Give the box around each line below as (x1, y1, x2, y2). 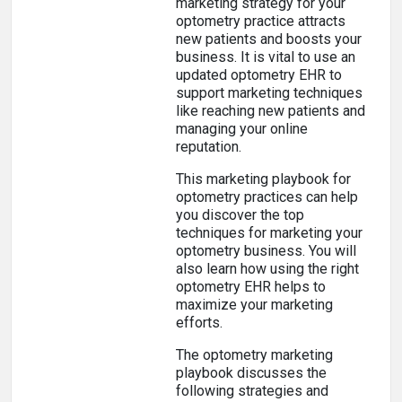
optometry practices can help (176, 188, 358, 205)
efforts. (176, 314, 226, 331)
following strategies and (176, 382, 328, 399)
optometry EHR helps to (176, 278, 326, 295)
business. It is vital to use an (176, 48, 355, 66)
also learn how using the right (176, 260, 359, 277)
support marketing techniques (176, 84, 363, 101)
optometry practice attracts (176, 13, 345, 30)
